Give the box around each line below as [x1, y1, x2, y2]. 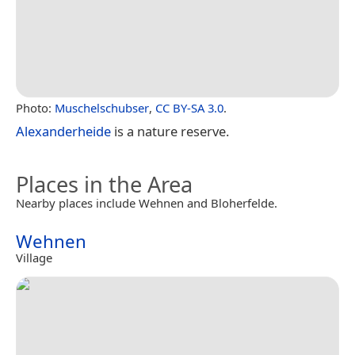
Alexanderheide [16, 121, 111, 140]
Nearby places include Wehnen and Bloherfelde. [16, 194, 277, 211]
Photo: [16, 99, 55, 116]
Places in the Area [16, 169, 193, 199]
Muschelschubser [55, 99, 149, 116]
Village [16, 249, 52, 265]
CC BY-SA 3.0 [155, 99, 223, 116]
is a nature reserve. [111, 121, 229, 140]
